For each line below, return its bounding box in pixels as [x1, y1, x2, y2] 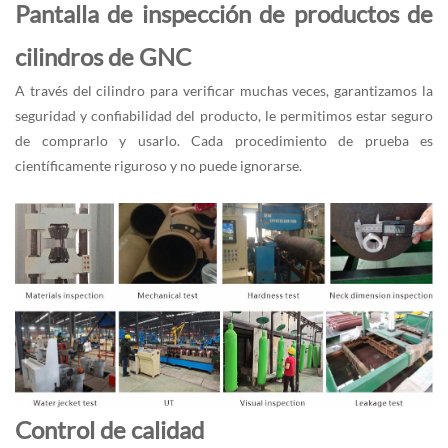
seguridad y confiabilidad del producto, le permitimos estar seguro [15, 106, 433, 124]
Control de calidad [15, 414, 204, 444]
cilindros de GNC [15, 41, 191, 71]
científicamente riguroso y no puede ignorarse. [15, 156, 302, 174]
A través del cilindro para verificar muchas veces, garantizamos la [15, 81, 433, 99]
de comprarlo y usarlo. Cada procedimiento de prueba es [15, 131, 433, 149]
